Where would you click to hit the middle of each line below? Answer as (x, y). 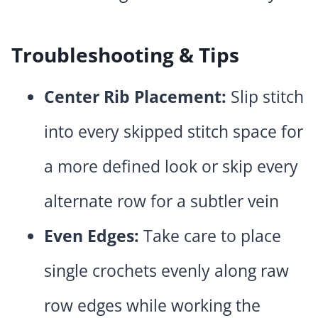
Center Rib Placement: (135, 97)
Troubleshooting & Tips (125, 55)
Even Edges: (92, 236)
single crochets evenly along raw (166, 271)
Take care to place (210, 236)
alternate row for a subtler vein (161, 201)
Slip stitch (265, 97)
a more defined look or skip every (171, 166)
